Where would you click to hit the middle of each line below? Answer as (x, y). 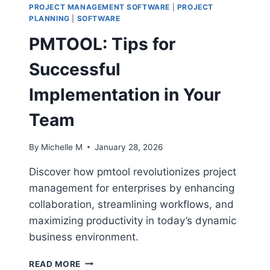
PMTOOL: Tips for (102, 44)
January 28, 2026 (129, 147)
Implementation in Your (125, 95)
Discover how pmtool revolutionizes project (133, 171)
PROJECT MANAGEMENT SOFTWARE (100, 7)
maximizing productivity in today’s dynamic (133, 220)
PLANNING (49, 19)
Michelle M (62, 147)
